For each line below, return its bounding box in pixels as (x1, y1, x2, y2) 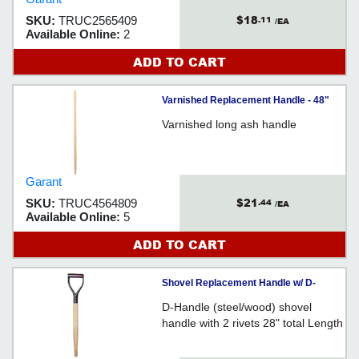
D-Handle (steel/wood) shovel (162, 300, 312, 313)
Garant (26, 174, 62, 188)
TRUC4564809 (58, 196, 137, 210)
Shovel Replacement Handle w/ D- (162, 276, 316, 288)
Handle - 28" (162, 295, 218, 307)
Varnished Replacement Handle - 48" (162, 94, 329, 106)
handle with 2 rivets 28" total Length (162, 316, 343, 329)
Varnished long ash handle (162, 117, 296, 131)
